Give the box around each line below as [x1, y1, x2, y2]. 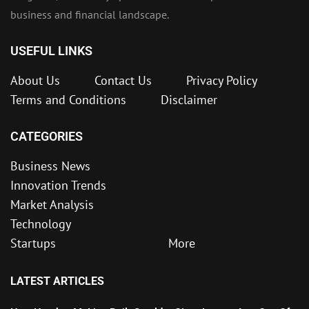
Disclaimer [161, 92, 217, 108]
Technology [10, 216, 71, 232]
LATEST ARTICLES [10, 275, 104, 288]
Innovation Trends [10, 177, 106, 194]
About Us [10, 72, 60, 89]
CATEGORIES [10, 129, 83, 144]
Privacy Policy [186, 72, 257, 89]
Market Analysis [10, 197, 94, 213]
